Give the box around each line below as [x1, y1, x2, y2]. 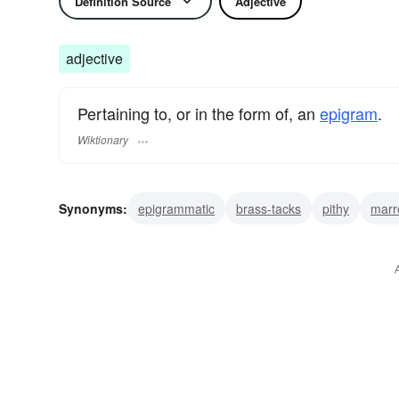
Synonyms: [59, 199, 127, 218]
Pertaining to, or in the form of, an [77, 102, 320, 125]
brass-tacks [236, 199, 301, 218]
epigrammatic [138, 199, 215, 218]
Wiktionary [77, 132, 128, 148]
